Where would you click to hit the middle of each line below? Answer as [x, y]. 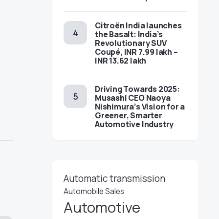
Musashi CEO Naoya [133, 98]
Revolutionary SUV [131, 43]
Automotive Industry [134, 124]
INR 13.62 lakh [121, 61]
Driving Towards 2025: [137, 89]
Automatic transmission [114, 178]
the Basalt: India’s [129, 34]
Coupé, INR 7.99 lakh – [136, 52]
